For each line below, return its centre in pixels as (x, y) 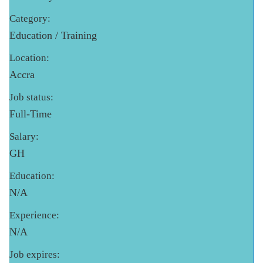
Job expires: (35, 255)
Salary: (24, 137)
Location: (29, 58)
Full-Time (31, 114)
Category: (30, 19)
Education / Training (53, 36)
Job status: (31, 97)
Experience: (34, 215)
